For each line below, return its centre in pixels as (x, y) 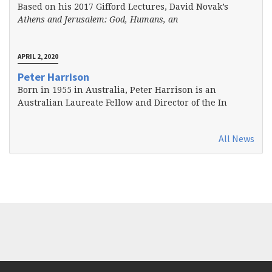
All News (237, 139)
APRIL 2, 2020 (38, 56)
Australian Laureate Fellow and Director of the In (122, 103)
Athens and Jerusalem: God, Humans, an (97, 19)
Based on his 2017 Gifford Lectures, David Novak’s (123, 6)
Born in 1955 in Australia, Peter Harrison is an (117, 90)
